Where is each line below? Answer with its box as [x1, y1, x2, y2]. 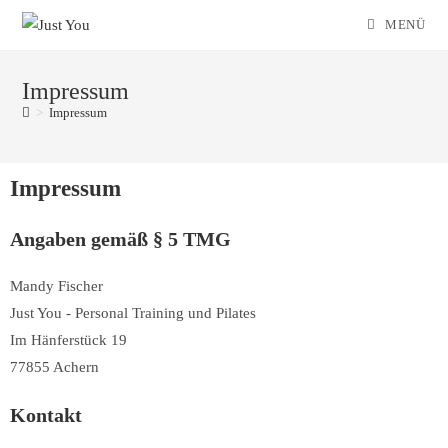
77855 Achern [10, 359, 99, 375]
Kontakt [10, 404, 82, 426]
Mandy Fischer [10, 278, 103, 294]
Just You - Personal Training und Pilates [10, 305, 256, 321]
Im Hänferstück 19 [10, 332, 127, 348]
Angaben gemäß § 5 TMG [10, 228, 231, 250]
